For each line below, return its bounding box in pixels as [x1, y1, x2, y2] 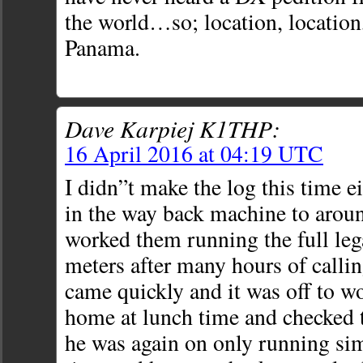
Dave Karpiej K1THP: [65, 112, 280, 145]
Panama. [65, 32, 140, 63]
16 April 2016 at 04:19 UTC [65, 139, 323, 169]
